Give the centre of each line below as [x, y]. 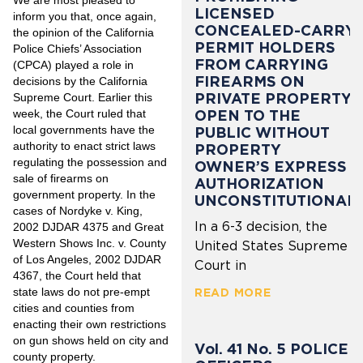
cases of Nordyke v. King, [78, 210]
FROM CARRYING [261, 64]
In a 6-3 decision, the [261, 226]
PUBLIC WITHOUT [262, 132]
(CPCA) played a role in [73, 64]
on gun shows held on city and [91, 340]
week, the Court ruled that [79, 113]
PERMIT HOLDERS [265, 47]
